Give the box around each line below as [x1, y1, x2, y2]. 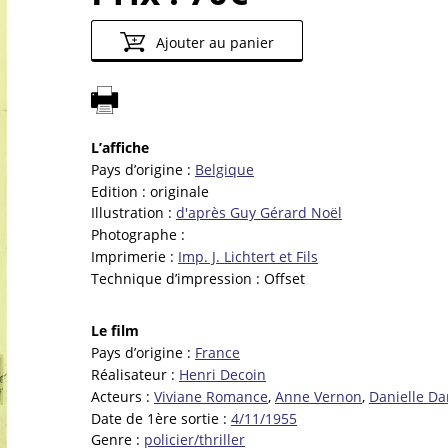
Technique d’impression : [91, 268, 264, 288]
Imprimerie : [91, 247, 178, 267]
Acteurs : [91, 386, 154, 406]
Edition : [91, 181, 150, 201]
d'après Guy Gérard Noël [176, 203, 342, 223]
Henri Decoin [179, 365, 266, 385]
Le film [91, 321, 139, 341]
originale [150, 181, 209, 201]
